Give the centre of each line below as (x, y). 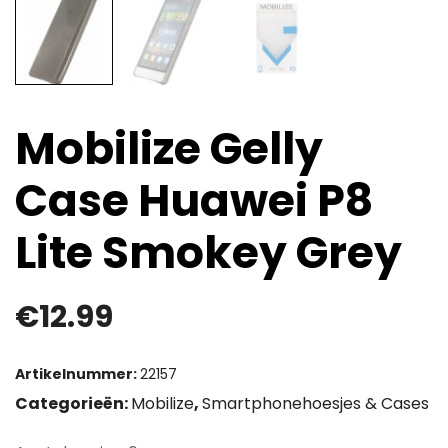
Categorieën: (73, 403)
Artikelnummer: (77, 374)
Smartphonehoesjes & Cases (315, 403)
